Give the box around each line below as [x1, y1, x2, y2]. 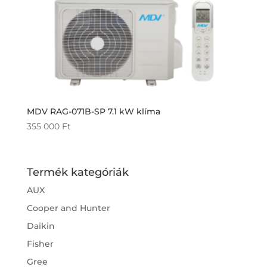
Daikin [26, 220, 55, 231]
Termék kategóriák [26, 165, 129, 179]
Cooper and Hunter [26, 202, 110, 213]
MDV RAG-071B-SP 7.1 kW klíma [26, 106, 160, 117]
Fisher [26, 238, 54, 249]
